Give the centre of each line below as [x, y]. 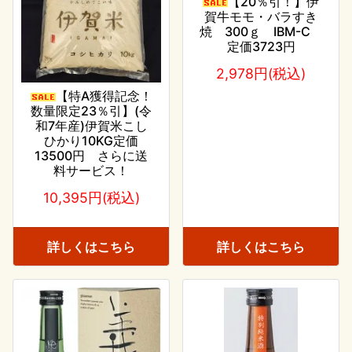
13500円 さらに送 [91, 155]
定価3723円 [261, 46]
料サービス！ [91, 170]
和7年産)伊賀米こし [91, 125]
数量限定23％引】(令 [91, 110]
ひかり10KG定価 [91, 140]
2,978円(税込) [261, 73]
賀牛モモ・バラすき [261, 16]
